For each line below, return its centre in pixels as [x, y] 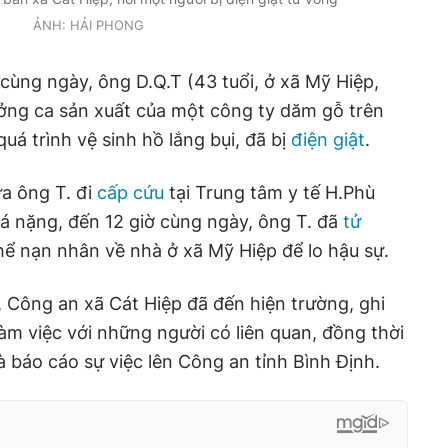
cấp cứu [130, 192]
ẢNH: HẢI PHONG [88, 25]
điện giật [328, 139]
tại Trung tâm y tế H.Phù [269, 192]
